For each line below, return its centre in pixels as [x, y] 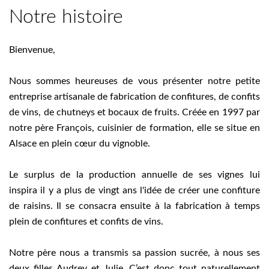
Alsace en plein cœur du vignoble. [80, 143]
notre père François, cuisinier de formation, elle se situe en [134, 128]
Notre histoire [66, 17]
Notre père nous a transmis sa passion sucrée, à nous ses [134, 252]
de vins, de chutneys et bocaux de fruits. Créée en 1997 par [134, 112]
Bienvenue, [32, 50]
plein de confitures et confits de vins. [86, 221]
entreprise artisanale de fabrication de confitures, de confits [134, 96]
